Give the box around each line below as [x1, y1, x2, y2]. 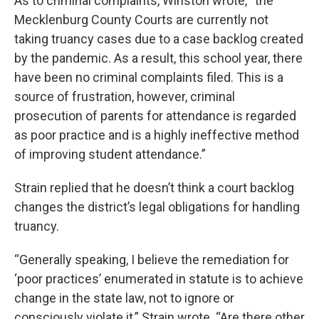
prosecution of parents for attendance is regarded [14, 108, 296, 124]
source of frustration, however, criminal [14, 89, 235, 105]
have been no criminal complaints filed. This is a [14, 70, 283, 85]
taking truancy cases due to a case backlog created [14, 31, 303, 47]
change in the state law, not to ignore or [14, 291, 234, 306]
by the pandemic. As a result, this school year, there [14, 51, 303, 66]
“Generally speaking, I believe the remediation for [14, 252, 289, 268]
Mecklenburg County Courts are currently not [14, 12, 268, 28]
